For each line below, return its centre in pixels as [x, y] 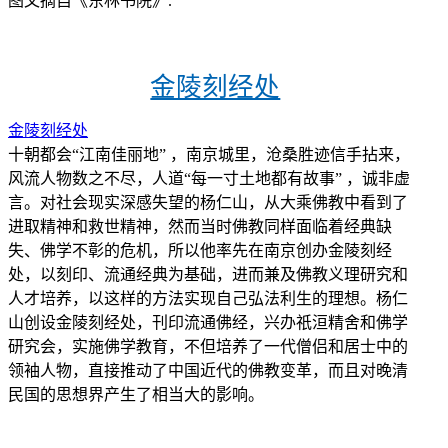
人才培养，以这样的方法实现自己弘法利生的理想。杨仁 [208, 298]
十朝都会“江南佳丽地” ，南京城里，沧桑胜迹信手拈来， [209, 154]
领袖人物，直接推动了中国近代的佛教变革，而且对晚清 [208, 370]
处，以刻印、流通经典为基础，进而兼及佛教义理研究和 [208, 274]
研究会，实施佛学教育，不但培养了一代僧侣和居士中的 [208, 346]
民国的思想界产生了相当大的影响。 [136, 394]
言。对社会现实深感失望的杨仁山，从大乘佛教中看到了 [208, 202]
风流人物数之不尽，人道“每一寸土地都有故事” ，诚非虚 [209, 178]
